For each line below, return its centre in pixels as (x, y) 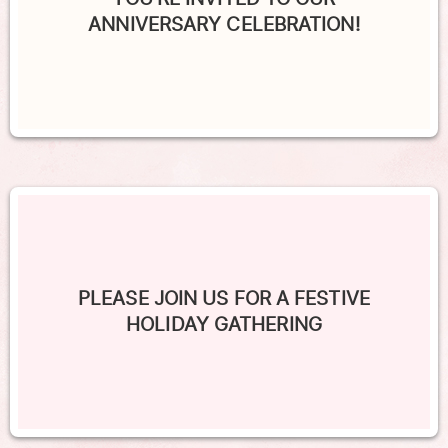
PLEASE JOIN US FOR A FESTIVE (224, 298)
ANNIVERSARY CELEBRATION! (224, 24)
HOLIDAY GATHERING (224, 324)
